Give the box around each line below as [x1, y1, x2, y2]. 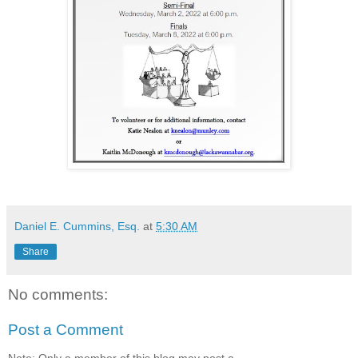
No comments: [8, 286, 108, 304]
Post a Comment [8, 320, 123, 338]
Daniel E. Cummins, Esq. [14, 220, 140, 233]
